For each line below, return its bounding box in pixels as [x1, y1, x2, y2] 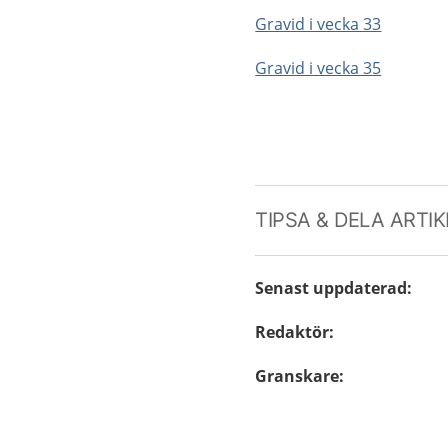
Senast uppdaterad [255, 277, 408, 299]
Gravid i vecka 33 [255, 13, 382, 35]
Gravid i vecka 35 [255, 57, 382, 79]
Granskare [255, 365, 340, 387]
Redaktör [255, 321, 330, 343]
